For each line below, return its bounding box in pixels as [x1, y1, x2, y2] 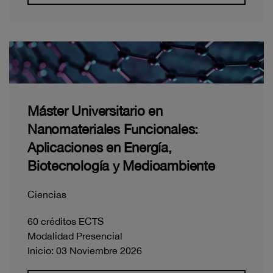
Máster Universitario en [27, 103, 163, 119]
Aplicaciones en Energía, [27, 140, 172, 156]
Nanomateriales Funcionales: [27, 121, 199, 138]
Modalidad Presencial [27, 230, 122, 242]
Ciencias [27, 189, 66, 200]
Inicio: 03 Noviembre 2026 [27, 245, 142, 257]
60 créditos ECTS [27, 216, 104, 227]
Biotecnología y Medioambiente [27, 158, 215, 174]
